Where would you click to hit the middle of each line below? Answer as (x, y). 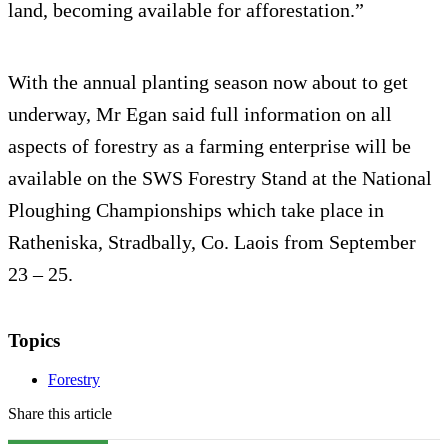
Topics (34, 341)
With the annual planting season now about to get (208, 82)
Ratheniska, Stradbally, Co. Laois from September (212, 242)
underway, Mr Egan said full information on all (200, 114)
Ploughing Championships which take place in (196, 210)
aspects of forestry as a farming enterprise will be (209, 146)
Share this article (60, 414)
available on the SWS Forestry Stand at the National (220, 178)
